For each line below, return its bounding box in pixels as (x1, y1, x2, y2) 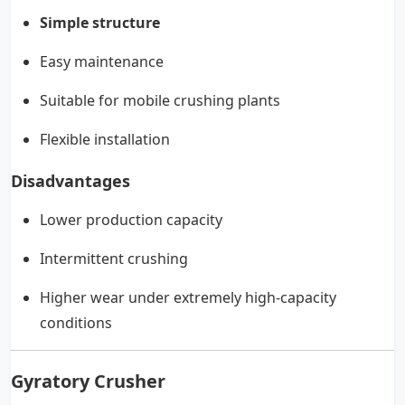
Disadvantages (11, 170, 130, 193)
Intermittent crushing (40, 249, 188, 269)
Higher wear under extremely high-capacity (40, 287, 336, 308)
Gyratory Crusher (11, 369, 165, 394)
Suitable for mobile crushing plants (40, 90, 280, 111)
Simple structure (40, 13, 160, 33)
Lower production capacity (40, 210, 222, 231)
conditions (40, 313, 112, 334)
